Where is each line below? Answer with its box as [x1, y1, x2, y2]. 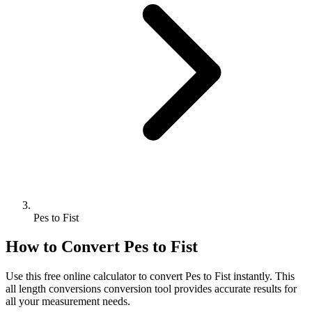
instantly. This [231, 270, 295, 283]
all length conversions [6, 283, 101, 295]
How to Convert [6, 237, 124, 256]
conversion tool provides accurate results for [101, 283, 297, 295]
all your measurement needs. [6, 295, 130, 308]
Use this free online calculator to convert [6, 270, 185, 283]
